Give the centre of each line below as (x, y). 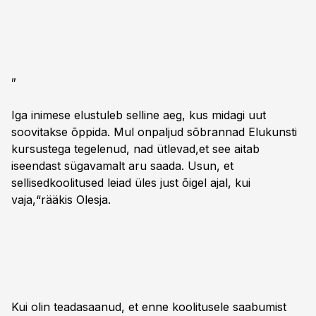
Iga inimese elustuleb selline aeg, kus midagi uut (139, 115)
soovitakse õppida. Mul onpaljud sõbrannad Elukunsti (154, 132)
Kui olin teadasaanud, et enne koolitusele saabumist (149, 307)
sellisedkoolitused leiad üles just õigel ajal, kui (131, 183)
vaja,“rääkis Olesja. (61, 200)
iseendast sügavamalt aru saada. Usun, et (122, 166)
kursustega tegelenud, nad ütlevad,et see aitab (135, 149)
